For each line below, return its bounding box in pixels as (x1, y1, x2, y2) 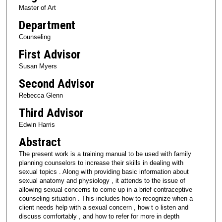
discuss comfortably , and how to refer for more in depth (18, 212, 179, 220)
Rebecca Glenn (18, 91, 63, 99)
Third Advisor (18, 106, 84, 120)
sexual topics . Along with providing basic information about (18, 167, 189, 175)
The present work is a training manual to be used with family (18, 150, 191, 158)
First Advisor (18, 47, 81, 61)
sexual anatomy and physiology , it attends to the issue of (18, 176, 185, 184)
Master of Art (18, 3, 56, 11)
